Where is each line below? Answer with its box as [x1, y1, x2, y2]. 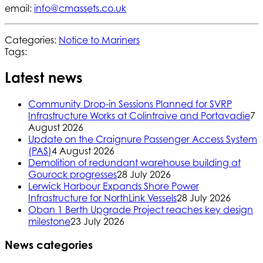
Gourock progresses [28, 168, 117, 181]
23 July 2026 [70, 215, 124, 228]
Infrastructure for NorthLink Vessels [28, 192, 177, 204]
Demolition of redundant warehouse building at [28, 157, 241, 169]
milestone [28, 215, 70, 228]
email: [5, 2, 34, 14]
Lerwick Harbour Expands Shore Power [28, 180, 199, 193]
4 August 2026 [52, 145, 114, 157]
